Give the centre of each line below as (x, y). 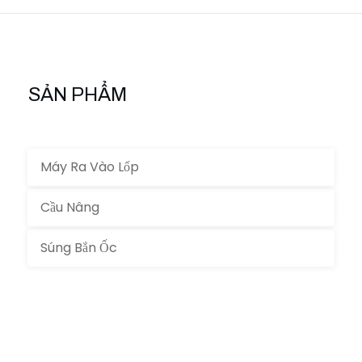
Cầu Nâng (70, 208)
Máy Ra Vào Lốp (90, 167)
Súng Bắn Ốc (79, 248)
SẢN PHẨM (78, 95)
